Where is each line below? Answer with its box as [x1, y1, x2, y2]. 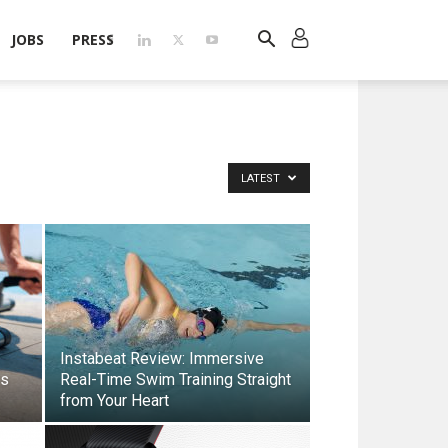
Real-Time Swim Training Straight [60, 370, 291, 389]
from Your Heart [60, 391, 169, 410]
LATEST [241, 172, 283, 185]
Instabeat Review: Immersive [60, 349, 264, 368]
